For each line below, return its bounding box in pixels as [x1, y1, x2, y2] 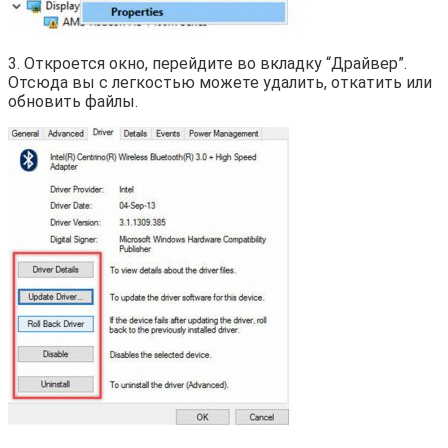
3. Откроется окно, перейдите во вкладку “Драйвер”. [8, 53, 407, 73]
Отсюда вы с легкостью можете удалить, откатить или [8, 72, 432, 92]
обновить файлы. [8, 91, 138, 111]
